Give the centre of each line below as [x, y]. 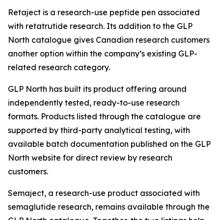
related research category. [59, 67]
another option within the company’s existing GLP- [103, 54]
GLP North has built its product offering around [97, 89]
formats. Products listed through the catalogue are [104, 116]
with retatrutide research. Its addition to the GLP [100, 26]
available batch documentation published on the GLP [109, 144]
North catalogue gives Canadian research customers [109, 40]
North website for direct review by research [90, 158]
